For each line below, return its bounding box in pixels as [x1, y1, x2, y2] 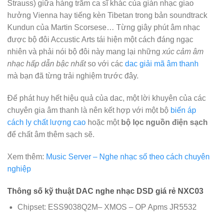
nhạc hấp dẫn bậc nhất [7, 60, 86, 68]
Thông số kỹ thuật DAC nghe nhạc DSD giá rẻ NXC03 [7, 186, 203, 195]
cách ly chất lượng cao [7, 118, 86, 127]
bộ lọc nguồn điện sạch [121, 118, 208, 127]
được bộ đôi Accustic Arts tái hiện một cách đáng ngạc [7, 35, 193, 44]
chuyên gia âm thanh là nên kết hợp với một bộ [7, 106, 170, 115]
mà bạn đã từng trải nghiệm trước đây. [7, 72, 139, 80]
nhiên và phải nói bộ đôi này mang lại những [7, 47, 162, 56]
